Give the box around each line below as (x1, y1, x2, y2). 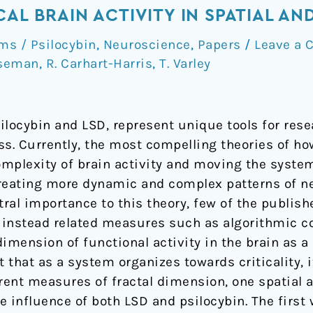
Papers (197, 36, 241, 52)
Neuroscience (103, 36, 191, 52)
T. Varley (159, 55, 211, 71)
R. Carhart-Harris (45, 55, 152, 71)
